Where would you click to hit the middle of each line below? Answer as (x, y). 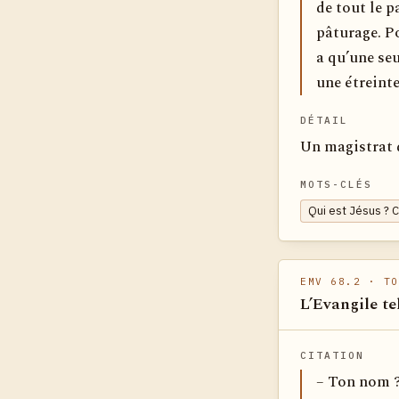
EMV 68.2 (331, 281)
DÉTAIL (324, 120)
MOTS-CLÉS (336, 184)
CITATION (332, 355)
